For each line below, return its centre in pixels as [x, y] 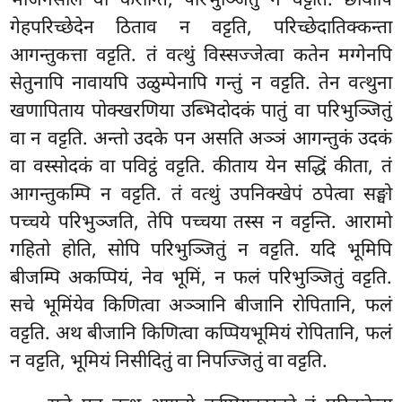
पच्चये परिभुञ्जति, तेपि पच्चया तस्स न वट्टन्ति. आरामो [201, 223]
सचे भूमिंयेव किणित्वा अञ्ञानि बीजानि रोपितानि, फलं [201, 306]
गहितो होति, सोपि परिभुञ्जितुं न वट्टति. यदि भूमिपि [201, 251]
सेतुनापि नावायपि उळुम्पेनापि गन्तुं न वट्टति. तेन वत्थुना [201, 84]
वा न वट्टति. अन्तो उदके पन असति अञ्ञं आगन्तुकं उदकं [201, 140]
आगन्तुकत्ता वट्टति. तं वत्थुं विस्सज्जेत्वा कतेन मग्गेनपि [201, 56]
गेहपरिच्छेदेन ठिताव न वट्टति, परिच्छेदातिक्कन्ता [201, 28]
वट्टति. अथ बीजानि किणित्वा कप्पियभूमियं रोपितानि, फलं [201, 334]
